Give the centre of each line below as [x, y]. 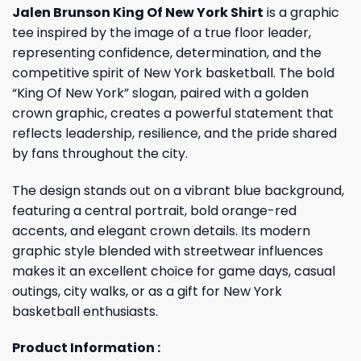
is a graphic [301, 12]
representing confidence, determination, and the [167, 52]
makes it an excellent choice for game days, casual [174, 271]
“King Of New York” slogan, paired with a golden [160, 93]
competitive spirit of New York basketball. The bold [173, 73]
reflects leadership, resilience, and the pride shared [174, 133]
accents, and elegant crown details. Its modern [161, 230]
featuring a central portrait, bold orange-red [154, 210]
